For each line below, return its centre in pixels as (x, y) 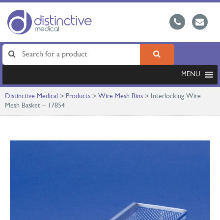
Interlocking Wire (176, 96)
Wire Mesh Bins (121, 96)
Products (78, 96)
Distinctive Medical (31, 96)
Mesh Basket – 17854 (35, 106)
